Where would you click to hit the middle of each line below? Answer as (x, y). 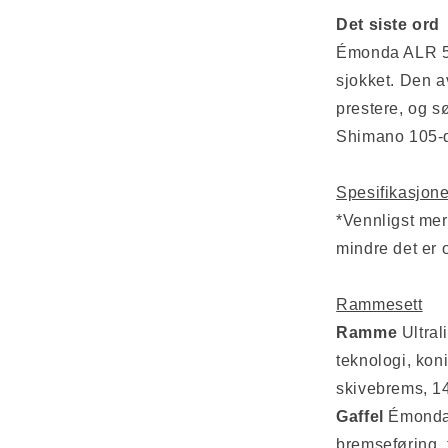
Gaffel (360, 416)
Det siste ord (388, 24)
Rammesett (379, 304)
